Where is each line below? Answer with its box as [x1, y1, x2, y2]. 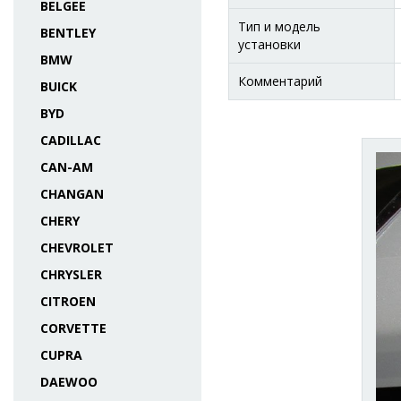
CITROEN [40, 293, 96, 310]
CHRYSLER [40, 266, 102, 283]
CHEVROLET [40, 239, 114, 256]
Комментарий [238, 73, 322, 90]
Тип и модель [238, 18, 320, 35]
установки [238, 36, 301, 53]
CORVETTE [40, 320, 107, 337]
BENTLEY [40, 24, 96, 41]
